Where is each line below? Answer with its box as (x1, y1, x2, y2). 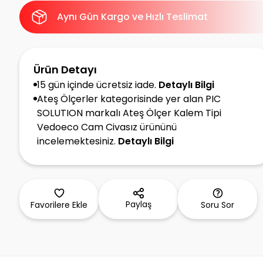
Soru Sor (201, 199, 235, 211)
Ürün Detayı (33, 62, 97, 77)
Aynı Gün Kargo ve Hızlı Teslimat (57, 10, 208, 23)
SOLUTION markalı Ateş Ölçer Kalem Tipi (37, 106, 222, 120)
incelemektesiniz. (37, 134, 116, 148)
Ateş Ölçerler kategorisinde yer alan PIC (37, 92, 221, 106)
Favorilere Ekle (31, 199, 88, 211)
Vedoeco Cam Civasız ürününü (37, 120, 177, 134)
